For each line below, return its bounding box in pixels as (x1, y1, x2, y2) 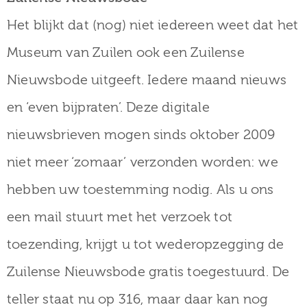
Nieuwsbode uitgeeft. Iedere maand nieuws (7, 71, 287, 88)
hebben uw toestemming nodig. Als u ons (7, 181, 274, 197)
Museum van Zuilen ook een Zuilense (7, 44, 245, 60)
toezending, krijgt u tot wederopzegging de (7, 236, 284, 252)
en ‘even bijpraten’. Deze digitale (7, 99, 210, 115)
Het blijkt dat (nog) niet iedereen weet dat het (7, 16, 299, 33)
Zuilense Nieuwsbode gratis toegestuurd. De (7, 263, 290, 280)
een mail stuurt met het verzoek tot (7, 208, 233, 225)
